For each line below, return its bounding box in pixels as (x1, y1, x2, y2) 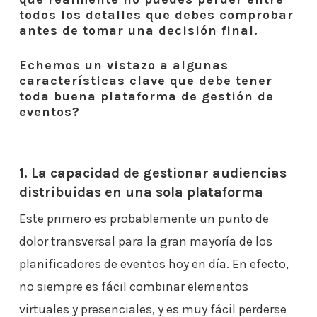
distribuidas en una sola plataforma (18, 184, 263, 200)
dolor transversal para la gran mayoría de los (18, 234, 272, 249)
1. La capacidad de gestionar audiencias (18, 165, 287, 181)
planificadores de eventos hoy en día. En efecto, (18, 256, 289, 272)
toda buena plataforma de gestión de (18, 88, 274, 104)
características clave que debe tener (18, 73, 272, 88)
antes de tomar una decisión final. (18, 23, 258, 38)
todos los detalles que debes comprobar (18, 7, 294, 23)
